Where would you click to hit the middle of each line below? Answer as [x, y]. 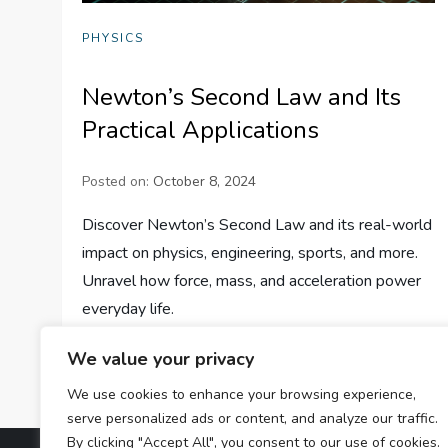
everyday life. [128, 308]
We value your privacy [160, 359]
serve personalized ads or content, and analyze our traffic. [252, 418]
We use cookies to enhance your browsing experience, [241, 394]
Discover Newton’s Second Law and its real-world [257, 224]
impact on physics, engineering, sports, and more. [250, 252]
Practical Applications [201, 129]
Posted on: [118, 181]
